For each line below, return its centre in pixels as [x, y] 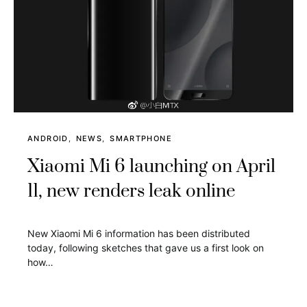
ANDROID [48, 139]
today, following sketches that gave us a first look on [146, 248]
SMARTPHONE [141, 139]
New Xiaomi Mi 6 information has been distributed [139, 234]
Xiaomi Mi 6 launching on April [151, 167]
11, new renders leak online [131, 192]
